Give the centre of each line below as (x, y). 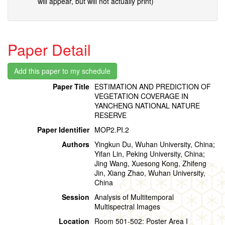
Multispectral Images (127, 207)
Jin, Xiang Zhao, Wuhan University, (150, 173)
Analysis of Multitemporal (134, 197)
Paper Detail (49, 50)
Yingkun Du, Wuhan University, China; (155, 144)
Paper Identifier (63, 130)
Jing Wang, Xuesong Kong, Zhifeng (150, 163)
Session (76, 197)
